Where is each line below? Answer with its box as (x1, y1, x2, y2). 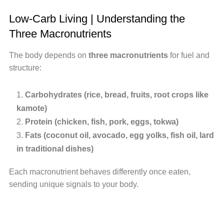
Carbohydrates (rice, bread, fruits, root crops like (24, 90, 208, 99)
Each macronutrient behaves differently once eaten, (8, 167, 190, 176)
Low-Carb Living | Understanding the (8, 12, 185, 25)
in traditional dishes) (16, 144, 93, 153)
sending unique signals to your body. (8, 179, 138, 188)
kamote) (16, 103, 47, 112)
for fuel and (167, 50, 209, 59)
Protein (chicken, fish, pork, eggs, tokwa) (24, 117, 178, 126)
